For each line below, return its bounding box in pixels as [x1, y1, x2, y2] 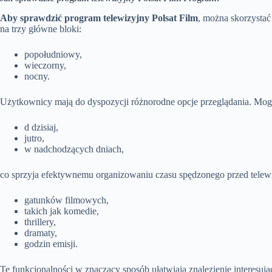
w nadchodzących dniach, [24, 144, 124, 155]
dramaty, [24, 228, 57, 239]
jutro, [24, 133, 44, 144]
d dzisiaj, [24, 122, 58, 133]
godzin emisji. [24, 239, 78, 250]
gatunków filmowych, [24, 195, 109, 206]
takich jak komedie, [24, 206, 99, 217]
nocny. [24, 71, 50, 82]
